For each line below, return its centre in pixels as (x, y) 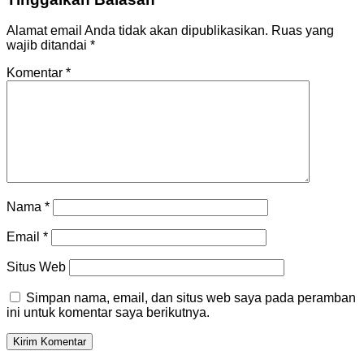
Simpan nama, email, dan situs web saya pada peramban (191, 298)
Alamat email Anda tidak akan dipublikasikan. (137, 31)
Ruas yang (303, 31)
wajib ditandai (48, 45)
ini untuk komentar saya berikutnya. (108, 313)
